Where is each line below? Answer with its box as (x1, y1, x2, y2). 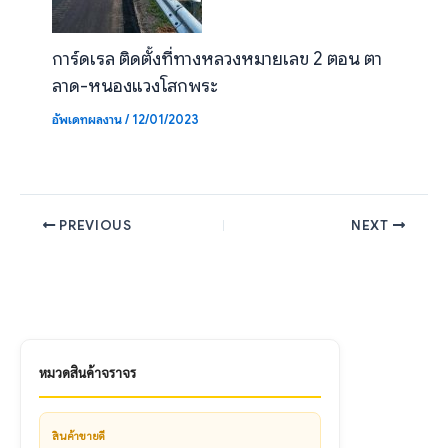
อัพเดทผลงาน (51, 112, 122, 129)
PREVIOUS (55, 216, 132, 234)
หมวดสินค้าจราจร (39, 363, 136, 381)
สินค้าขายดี (52, 427, 106, 443)
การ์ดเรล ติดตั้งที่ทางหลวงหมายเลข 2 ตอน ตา (51, 47, 382, 71)
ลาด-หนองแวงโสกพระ (51, 74, 218, 98)
